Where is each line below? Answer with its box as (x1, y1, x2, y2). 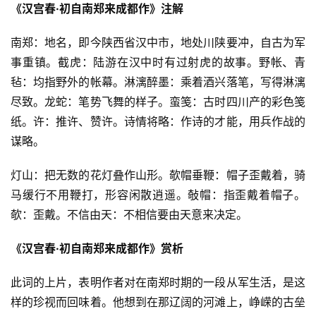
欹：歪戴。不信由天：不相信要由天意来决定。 (11, 207, 248, 221)
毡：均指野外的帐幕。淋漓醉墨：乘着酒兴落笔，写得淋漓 (11, 74, 305, 89)
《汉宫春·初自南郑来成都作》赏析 (11, 241, 183, 255)
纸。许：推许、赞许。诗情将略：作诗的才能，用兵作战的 (11, 114, 305, 128)
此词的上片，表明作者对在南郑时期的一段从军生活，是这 (11, 274, 305, 289)
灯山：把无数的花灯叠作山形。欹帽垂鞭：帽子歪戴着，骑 (11, 167, 305, 182)
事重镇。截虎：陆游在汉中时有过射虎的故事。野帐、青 (11, 54, 305, 69)
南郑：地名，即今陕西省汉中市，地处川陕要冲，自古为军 (11, 35, 305, 49)
